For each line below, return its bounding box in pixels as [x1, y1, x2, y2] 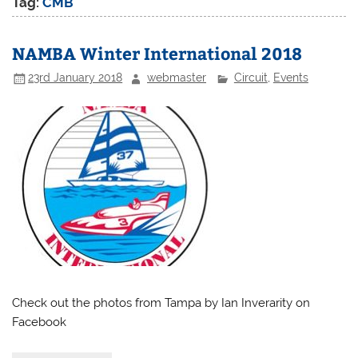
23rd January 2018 [28, 71, 123, 85]
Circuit [233, 71, 268, 85]
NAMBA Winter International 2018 [12, 41, 303, 65]
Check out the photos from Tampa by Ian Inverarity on [12, 295, 311, 310]
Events [272, 71, 308, 85]
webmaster [147, 71, 207, 85]
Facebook [12, 314, 67, 329]
